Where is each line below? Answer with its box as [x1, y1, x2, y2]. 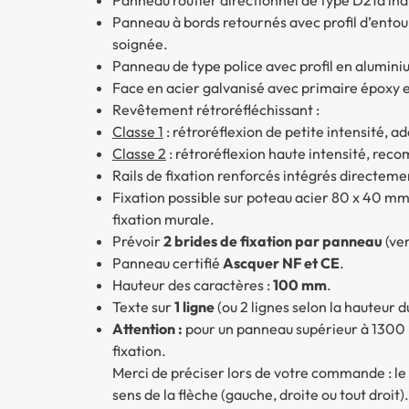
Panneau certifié [111, 253, 223, 272]
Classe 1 [111, 121, 163, 141]
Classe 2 [111, 143, 166, 163]
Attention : [111, 319, 183, 338]
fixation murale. [111, 209, 215, 228]
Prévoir [111, 231, 163, 250]
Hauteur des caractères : [111, 275, 273, 294]
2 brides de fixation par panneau [163, 231, 383, 250]
